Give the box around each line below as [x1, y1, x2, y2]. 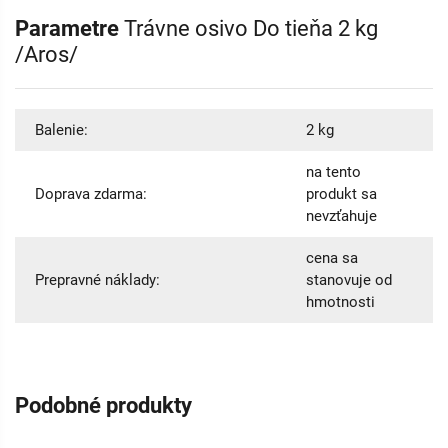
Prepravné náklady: [35, 271, 160, 289]
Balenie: [35, 121, 88, 139]
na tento [305, 163, 361, 181]
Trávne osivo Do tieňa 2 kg [124, 16, 378, 41]
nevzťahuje [305, 207, 377, 225]
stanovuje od [305, 271, 392, 289]
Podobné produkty [15, 393, 192, 418]
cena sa [305, 249, 358, 267]
